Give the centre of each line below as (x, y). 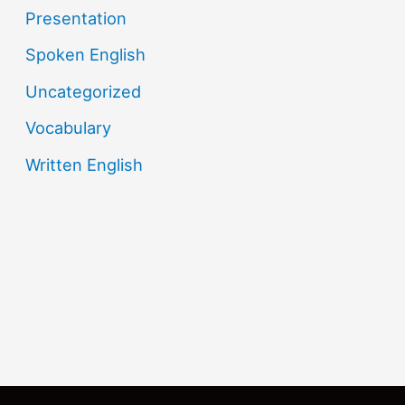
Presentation (76, 18)
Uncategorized (84, 91)
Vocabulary (69, 128)
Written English (85, 164)
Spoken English (86, 55)
